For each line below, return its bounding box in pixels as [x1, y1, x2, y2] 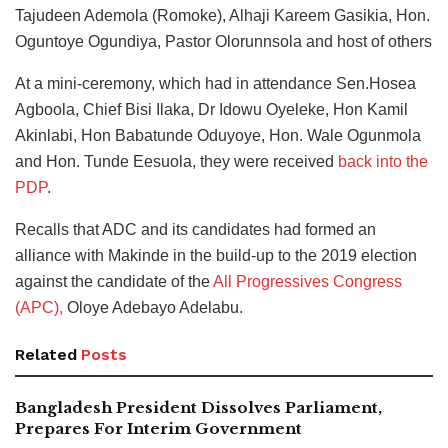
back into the [338, 153, 428, 171]
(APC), [15, 299, 63, 317]
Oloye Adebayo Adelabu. [63, 299, 243, 317]
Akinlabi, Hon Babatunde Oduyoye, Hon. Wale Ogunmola [15, 127, 421, 145]
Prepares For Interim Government [15, 419, 302, 439]
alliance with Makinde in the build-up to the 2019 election [15, 247, 417, 265]
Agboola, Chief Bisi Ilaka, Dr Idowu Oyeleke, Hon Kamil [15, 101, 408, 119]
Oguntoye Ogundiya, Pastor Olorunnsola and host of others [15, 33, 432, 51]
